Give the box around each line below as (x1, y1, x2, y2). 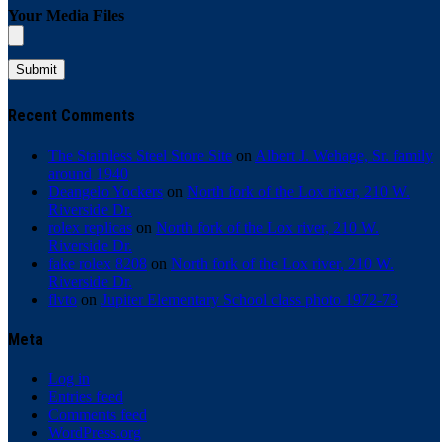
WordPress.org (48, 424, 141, 442)
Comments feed (48, 406, 147, 424)
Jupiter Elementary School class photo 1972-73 (101, 290, 398, 308)
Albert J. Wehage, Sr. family (255, 146, 433, 164)
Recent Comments (8, 106, 135, 126)
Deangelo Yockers (48, 182, 163, 200)
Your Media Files (8, 6, 124, 24)
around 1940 (48, 164, 128, 182)
